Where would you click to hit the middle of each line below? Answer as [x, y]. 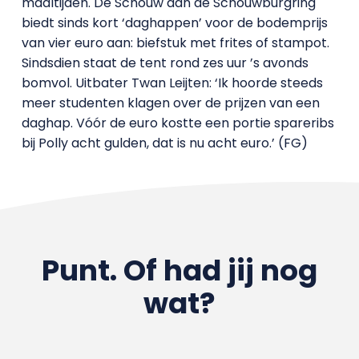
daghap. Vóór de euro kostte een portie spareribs [177, 123]
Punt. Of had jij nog [179, 270]
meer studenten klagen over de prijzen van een [170, 103]
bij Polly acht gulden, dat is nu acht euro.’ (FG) [164, 143]
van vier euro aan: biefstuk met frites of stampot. [175, 43]
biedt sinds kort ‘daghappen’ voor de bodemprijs [174, 23]
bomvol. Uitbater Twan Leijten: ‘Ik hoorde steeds [172, 83]
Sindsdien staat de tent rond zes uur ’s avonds [165, 63]
